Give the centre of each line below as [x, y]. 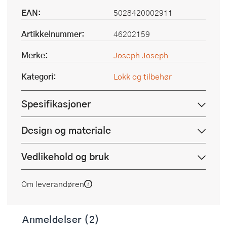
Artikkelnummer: [53, 34]
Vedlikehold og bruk [65, 157]
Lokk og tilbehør [143, 77]
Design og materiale [66, 130]
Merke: [35, 55]
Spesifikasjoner [56, 104]
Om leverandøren [53, 184]
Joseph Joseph [141, 55]
